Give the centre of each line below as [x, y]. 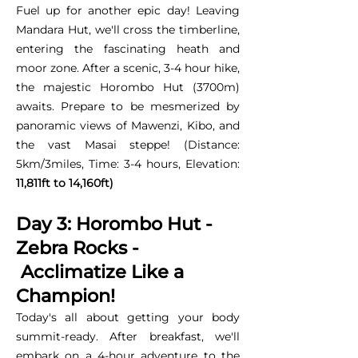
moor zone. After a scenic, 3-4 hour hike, [128, 68]
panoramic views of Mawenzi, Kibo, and [128, 125]
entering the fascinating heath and [128, 48]
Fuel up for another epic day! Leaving [128, 10]
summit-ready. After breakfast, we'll [128, 336]
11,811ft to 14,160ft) [65, 183]
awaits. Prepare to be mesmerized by [128, 106]
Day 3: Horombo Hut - [114, 223]
